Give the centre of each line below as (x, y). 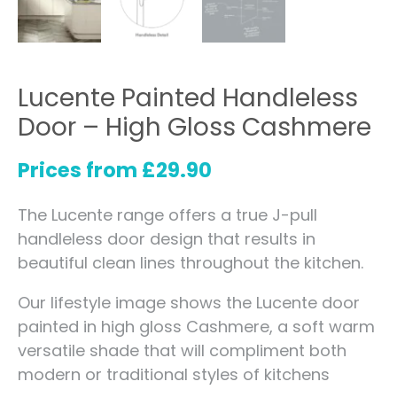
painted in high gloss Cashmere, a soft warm (196, 326)
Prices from (80, 171)
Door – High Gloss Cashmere (195, 128)
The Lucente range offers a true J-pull (167, 214)
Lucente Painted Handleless (188, 98)
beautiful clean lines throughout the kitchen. (191, 262)
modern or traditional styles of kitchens (174, 374)
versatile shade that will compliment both (182, 350)
